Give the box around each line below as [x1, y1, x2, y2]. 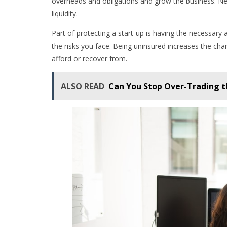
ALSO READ [61, 80, 104, 92]
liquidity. [52, 8, 80, 18]
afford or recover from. [52, 53, 127, 63]
